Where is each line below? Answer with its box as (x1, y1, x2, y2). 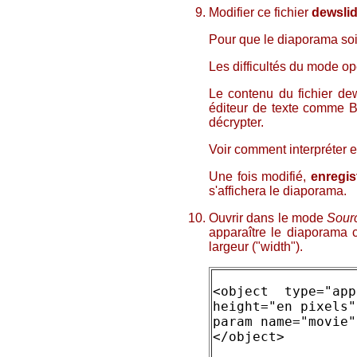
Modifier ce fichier (209, 6, 312, 19)
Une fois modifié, (209, 170, 312, 183)
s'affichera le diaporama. (209, 184, 350, 198)
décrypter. (209, 116, 264, 129)
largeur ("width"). (209, 240, 303, 253)
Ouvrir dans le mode (209, 211, 328, 225)
